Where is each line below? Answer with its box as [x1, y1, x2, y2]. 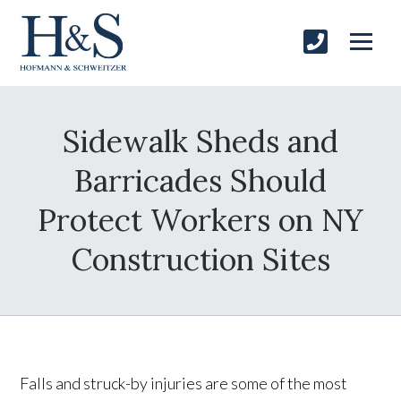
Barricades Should [74, 161, 327, 200]
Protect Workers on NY [38, 200, 363, 240]
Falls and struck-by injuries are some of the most [20, 373, 348, 394]
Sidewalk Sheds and [63, 122, 338, 161]
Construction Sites [71, 240, 330, 279]
